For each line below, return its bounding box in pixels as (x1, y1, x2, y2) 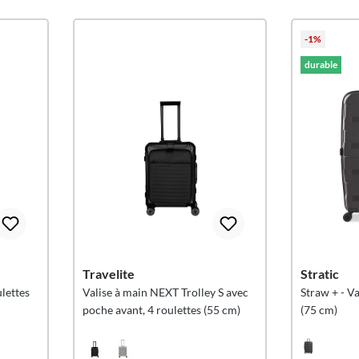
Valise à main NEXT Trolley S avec (82, 285, 248, 299)
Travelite (82, 266, 135, 281)
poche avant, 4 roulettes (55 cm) (82, 303, 240, 317)
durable (304, 58, 337, 71)
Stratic (300, 266, 339, 281)
